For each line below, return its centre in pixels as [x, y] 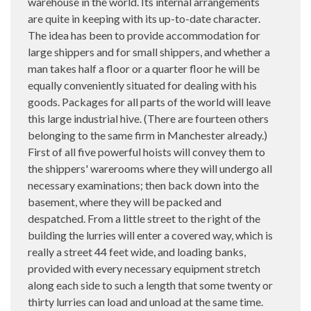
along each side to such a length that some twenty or [150, 285]
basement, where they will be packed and [125, 201]
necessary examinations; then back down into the [143, 185]
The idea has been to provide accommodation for [144, 35]
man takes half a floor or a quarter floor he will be [144, 68]
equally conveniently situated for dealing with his [142, 85]
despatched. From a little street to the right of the [144, 218]
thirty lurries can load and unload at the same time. [145, 301]
